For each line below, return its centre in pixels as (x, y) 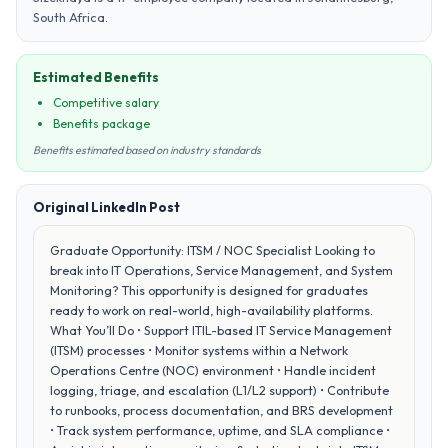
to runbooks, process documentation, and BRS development (221, 410)
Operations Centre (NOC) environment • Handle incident (213, 370)
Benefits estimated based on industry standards (147, 150)
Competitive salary (106, 102)
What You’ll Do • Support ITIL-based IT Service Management (221, 330)
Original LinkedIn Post (106, 207)
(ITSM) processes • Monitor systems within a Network (199, 350)
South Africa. (70, 17)
